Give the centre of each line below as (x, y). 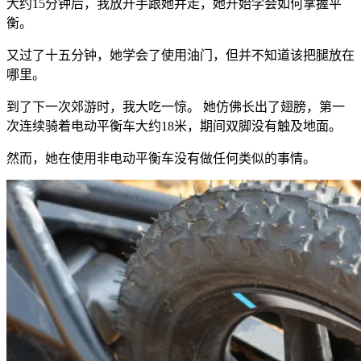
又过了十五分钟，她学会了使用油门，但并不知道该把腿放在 (180, 55)
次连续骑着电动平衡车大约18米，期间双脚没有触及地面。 (174, 126)
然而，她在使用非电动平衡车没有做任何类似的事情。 (161, 158)
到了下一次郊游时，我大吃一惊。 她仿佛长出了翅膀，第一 (176, 107)
